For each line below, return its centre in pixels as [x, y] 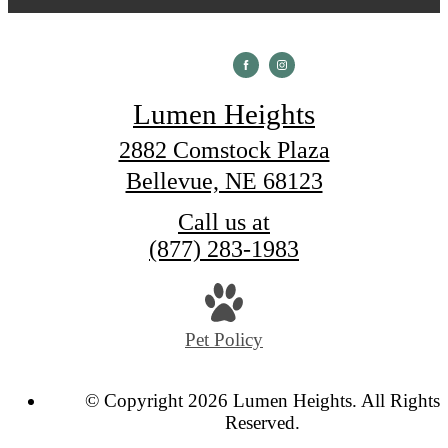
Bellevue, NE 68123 [224, 181]
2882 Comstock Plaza [224, 150]
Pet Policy [224, 339]
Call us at [224, 222]
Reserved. [262, 423]
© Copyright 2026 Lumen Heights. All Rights [262, 401]
